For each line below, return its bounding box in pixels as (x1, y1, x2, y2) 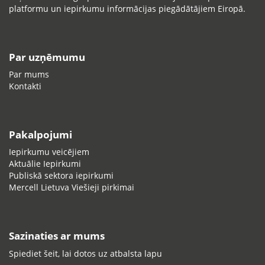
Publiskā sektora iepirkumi (9, 170, 114, 182)
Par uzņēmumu (9, 50, 85, 64)
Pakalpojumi (9, 127, 72, 141)
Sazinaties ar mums (9, 229, 105, 243)
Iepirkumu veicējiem (9, 146, 89, 158)
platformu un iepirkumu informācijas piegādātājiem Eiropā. (9, 2, 245, 14)
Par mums (9, 68, 49, 80)
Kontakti (9, 80, 41, 92)
